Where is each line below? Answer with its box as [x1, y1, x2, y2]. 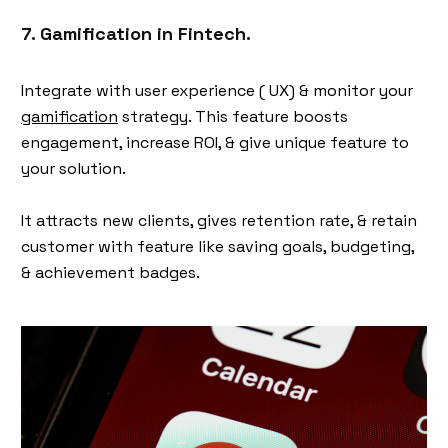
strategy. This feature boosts [118, 106, 348, 127]
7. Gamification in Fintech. [21, 22, 251, 45]
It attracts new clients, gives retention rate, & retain [21, 210, 417, 231]
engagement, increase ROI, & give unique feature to [21, 132, 409, 153]
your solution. [21, 158, 126, 179]
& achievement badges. [21, 262, 200, 283]
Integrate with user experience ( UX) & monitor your [21, 80, 413, 101]
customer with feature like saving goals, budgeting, [21, 236, 414, 257]
